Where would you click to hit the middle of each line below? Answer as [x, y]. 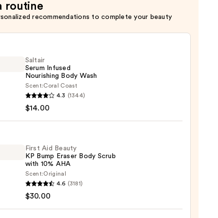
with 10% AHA [48, 164]
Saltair [35, 61]
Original [55, 174]
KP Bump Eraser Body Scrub [70, 156]
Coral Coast [61, 86]
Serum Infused [48, 68]
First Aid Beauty [51, 149]
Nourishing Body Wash [61, 76]
